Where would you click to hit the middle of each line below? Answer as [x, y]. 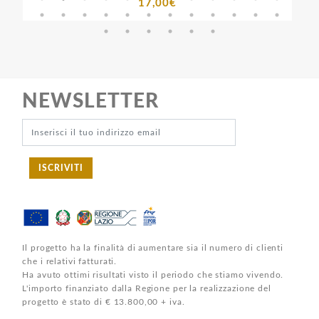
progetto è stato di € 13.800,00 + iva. [104, 302]
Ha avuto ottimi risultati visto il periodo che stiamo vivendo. [153, 275]
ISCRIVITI [61, 168]
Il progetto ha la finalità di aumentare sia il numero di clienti [153, 248]
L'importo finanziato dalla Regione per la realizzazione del [147, 289]
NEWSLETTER [91, 101]
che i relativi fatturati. [70, 262]
